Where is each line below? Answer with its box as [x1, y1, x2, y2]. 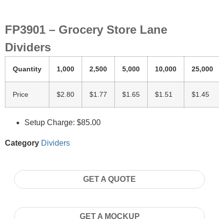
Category [5, 139, 39, 147]
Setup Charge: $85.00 [24, 118, 101, 127]
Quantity [13, 65, 42, 73]
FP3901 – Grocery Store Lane [5, 23, 167, 36]
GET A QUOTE [83, 175, 136, 183]
